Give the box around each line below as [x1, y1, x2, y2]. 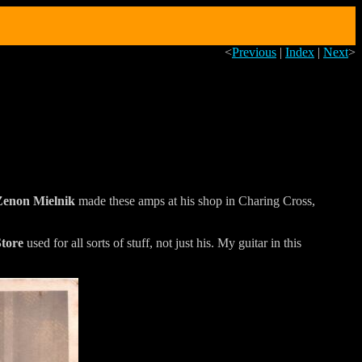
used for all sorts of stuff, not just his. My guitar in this [23, 235, 301, 250]
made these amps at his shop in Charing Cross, [75, 193, 315, 208]
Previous [232, 45, 276, 59]
